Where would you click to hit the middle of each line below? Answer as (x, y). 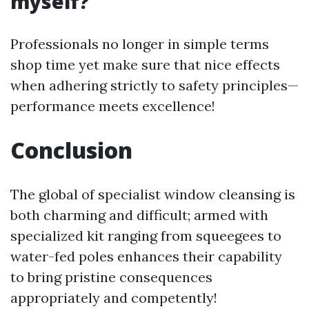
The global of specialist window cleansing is (153, 194)
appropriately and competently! (114, 297)
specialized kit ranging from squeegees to (146, 235)
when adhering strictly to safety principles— (154, 85)
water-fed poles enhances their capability (146, 256)
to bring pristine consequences (111, 277)
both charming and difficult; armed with (139, 215)
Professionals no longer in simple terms (140, 43)
